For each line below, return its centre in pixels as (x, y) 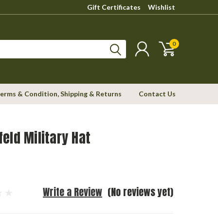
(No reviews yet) (140, 192)
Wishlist (162, 7)
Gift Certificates (114, 7)
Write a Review (73, 192)
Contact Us (157, 94)
